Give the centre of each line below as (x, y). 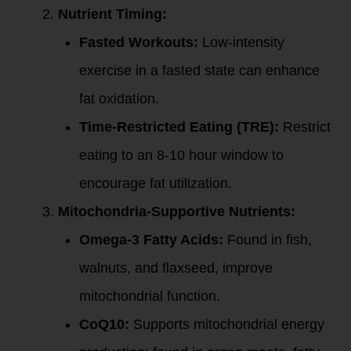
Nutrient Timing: (112, 14)
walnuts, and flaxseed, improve (176, 268)
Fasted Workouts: (139, 42)
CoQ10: (104, 324)
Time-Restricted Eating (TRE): (179, 127)
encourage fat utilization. (156, 183)
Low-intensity (241, 42)
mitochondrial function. (150, 296)
